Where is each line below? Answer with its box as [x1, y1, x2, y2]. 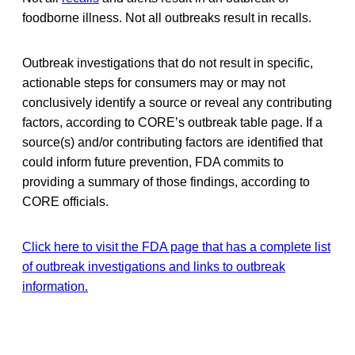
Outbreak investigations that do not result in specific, [22, 55, 313, 70]
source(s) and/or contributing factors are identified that [22, 135, 323, 149]
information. [22, 279, 88, 293]
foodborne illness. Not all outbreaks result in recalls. [22, 10, 311, 25]
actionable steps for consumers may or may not [22, 75, 285, 90]
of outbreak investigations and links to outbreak [22, 259, 285, 273]
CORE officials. [22, 194, 109, 208]
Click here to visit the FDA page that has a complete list [22, 239, 330, 254]
